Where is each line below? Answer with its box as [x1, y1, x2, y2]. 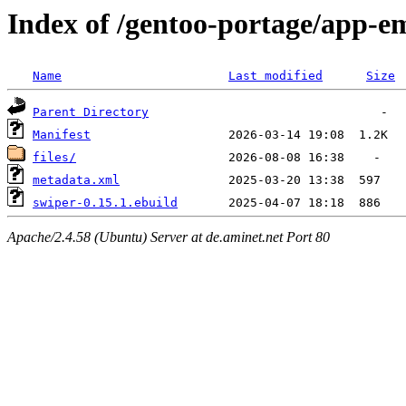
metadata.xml [33, 173, 120, 188]
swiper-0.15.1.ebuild [33, 196, 178, 210]
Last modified [228, 69, 323, 83]
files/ [33, 150, 76, 165]
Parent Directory [33, 105, 149, 120]
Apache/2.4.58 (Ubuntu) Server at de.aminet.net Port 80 [7, 228, 330, 245]
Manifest [33, 128, 91, 142]
